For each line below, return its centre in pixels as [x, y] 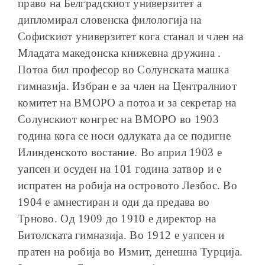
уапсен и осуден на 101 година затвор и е [120, 169]
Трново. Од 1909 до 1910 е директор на [117, 218]
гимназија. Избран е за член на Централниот [127, 86]
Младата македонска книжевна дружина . [119, 53]
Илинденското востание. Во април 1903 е [120, 152]
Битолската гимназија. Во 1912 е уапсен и [121, 235]
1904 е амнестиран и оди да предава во [114, 202]
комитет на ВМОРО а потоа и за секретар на [127, 102]
